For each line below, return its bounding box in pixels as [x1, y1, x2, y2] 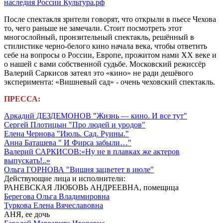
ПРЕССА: [4, 94, 40, 103]
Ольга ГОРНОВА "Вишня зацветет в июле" [4, 165, 154, 174]
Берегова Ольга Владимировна [4, 192, 110, 201]
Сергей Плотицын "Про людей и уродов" [4, 120, 145, 129]
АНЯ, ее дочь [4, 210, 50, 219]
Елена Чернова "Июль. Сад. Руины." [4, 129, 129, 138]
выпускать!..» [4, 156, 50, 165]
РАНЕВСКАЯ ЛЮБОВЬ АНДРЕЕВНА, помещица [4, 183, 179, 192]
